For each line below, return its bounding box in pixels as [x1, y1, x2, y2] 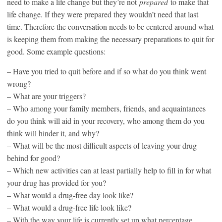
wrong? [7, 78, 31, 89]
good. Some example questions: [7, 46, 106, 56]
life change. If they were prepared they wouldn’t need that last [7, 8, 198, 19]
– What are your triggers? [7, 90, 86, 101]
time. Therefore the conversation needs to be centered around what [7, 21, 214, 32]
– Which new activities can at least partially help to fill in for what [7, 165, 211, 175]
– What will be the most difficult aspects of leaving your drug [7, 140, 197, 151]
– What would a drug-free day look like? [7, 189, 133, 200]
